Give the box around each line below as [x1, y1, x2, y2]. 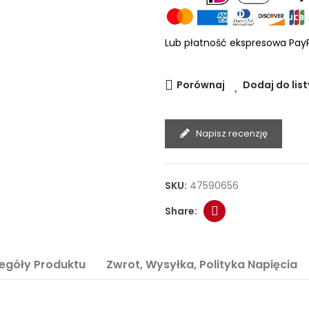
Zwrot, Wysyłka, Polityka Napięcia [106, 257, 297, 272]
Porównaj [177, 78, 225, 92]
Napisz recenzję [196, 127, 268, 140]
